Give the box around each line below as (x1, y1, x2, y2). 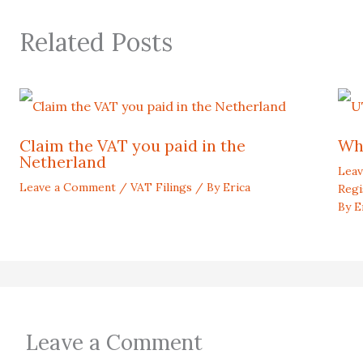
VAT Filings (130, 180, 192, 194)
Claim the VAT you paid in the (19, 135, 246, 156)
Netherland (19, 152, 106, 172)
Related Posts (19, 26, 173, 58)
